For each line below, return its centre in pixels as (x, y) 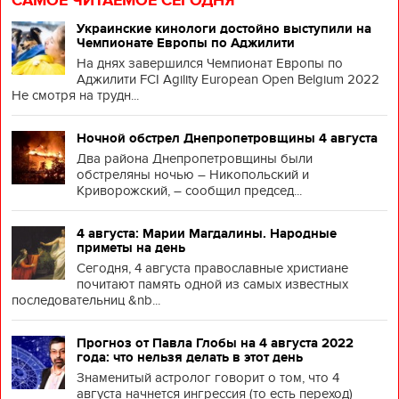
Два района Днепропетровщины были (195, 159)
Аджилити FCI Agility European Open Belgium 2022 (228, 79)
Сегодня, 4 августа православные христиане (212, 268)
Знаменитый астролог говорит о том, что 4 (208, 378)
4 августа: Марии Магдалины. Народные (207, 233)
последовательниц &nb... (86, 300)
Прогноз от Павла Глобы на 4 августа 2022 (215, 343)
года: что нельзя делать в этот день (190, 357)
